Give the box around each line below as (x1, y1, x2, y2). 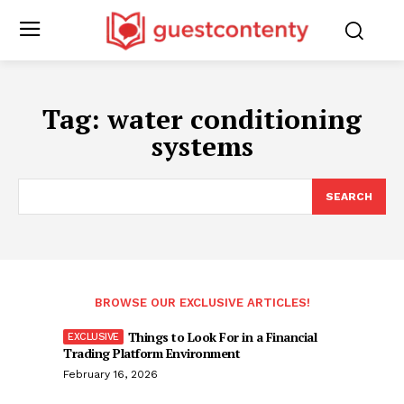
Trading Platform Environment (63, 344, 240, 362)
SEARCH (326, 189, 372, 203)
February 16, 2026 (63, 367, 158, 381)
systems (151, 127, 253, 164)
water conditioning (107, 100, 362, 137)
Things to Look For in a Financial (127, 327, 317, 345)
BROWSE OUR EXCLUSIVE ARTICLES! (94, 295, 310, 309)
